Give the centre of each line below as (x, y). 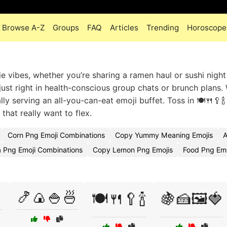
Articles (124, 28)
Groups (66, 28)
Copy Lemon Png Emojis (133, 150)
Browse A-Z (23, 28)
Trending (163, 28)
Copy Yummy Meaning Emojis (164, 135)
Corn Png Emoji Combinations (56, 135)
